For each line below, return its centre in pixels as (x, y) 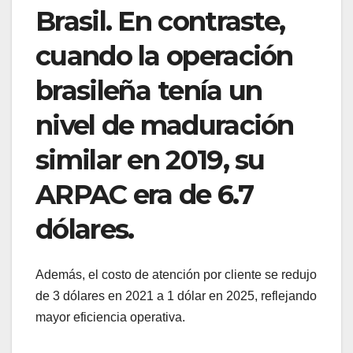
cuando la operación (164, 56)
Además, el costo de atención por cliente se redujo (176, 274)
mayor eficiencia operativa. (110, 317)
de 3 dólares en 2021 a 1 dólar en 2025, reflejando (176, 295)
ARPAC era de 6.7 (144, 194)
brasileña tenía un (149, 90)
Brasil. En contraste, (160, 21)
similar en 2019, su (150, 160)
